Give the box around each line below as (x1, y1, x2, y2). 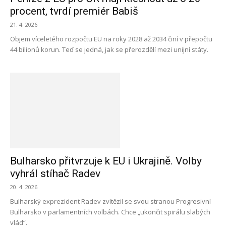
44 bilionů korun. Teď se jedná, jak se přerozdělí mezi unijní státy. (10, 45, 208, 54)
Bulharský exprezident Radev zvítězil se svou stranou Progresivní (10, 197, 211, 206)
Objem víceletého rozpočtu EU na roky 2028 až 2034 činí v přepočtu (10, 34, 212, 43)
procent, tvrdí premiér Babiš (10, 5, 138, 17)
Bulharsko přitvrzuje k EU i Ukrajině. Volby (10, 155, 202, 167)
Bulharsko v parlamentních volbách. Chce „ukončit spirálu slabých (10, 207, 210, 216)
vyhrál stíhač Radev (10, 167, 100, 180)
